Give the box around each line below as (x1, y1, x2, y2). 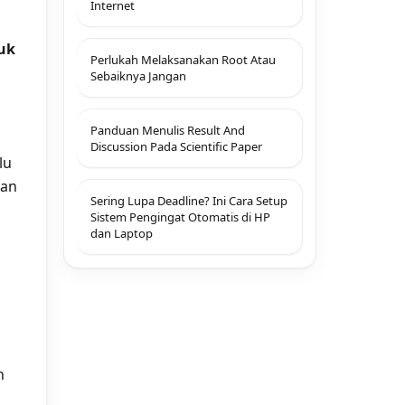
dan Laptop (90, 225, 153, 241)
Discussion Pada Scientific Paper (90, 138, 262, 155)
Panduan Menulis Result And (90, 122, 245, 138)
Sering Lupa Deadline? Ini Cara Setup (90, 193, 287, 209)
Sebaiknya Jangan (90, 68, 186, 84)
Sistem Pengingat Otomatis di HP (90, 209, 270, 225)
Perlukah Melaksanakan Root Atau (90, 52, 276, 68)
